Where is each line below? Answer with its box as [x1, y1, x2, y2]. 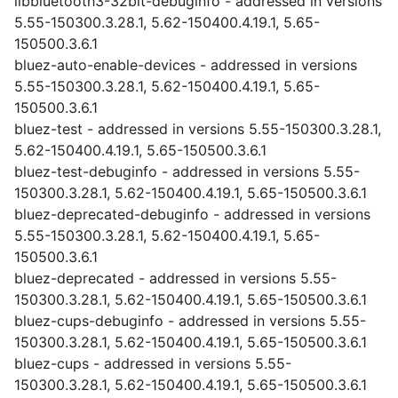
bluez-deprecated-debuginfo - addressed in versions [14, 205, 370, 223]
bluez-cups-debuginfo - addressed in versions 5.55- [14, 312, 366, 330]
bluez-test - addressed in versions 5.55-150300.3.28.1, [14, 120, 381, 138]
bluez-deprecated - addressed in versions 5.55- [14, 269, 337, 287]
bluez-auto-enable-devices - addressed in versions [14, 56, 357, 74]
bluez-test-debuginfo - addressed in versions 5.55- [14, 163, 360, 180]
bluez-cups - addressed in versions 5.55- [14, 354, 291, 372]
